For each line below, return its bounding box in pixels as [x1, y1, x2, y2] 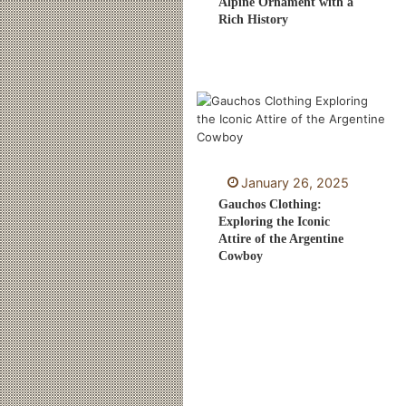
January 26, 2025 [240, 174, 349, 190]
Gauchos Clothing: [218, 197, 323, 211]
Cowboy [218, 248, 264, 263]
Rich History [218, 13, 289, 27]
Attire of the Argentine [218, 231, 344, 246]
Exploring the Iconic [218, 214, 331, 228]
